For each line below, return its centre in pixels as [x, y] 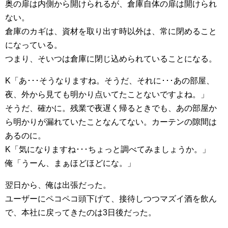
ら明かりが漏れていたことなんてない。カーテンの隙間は [111, 122]
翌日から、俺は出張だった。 [58, 185]
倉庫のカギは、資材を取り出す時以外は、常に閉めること [111, 32]
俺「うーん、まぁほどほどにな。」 [70, 163]
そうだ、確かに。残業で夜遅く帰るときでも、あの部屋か [111, 108]
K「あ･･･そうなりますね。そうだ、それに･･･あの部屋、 [110, 81]
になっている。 [34, 45]
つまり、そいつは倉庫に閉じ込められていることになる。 [111, 59]
